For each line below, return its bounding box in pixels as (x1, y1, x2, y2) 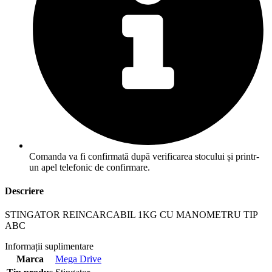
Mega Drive (55, 254, 101, 265)
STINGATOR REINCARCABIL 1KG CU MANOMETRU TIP (5, 209, 257, 220)
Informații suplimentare (5, 241, 93, 252)
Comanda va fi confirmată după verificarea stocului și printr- (29, 151, 259, 161)
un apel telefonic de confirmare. (29, 161, 150, 172)
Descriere (5, 185, 44, 196)
